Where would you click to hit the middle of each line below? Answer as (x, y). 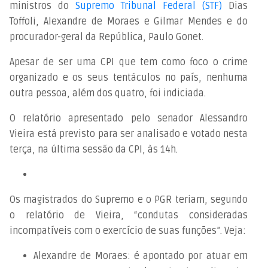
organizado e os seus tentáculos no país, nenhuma (129, 77)
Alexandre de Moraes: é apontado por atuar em (141, 256)
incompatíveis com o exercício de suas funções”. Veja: (128, 231)
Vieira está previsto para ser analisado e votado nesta (129, 134)
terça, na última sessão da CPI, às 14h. (94, 149)
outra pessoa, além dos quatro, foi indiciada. (108, 93)
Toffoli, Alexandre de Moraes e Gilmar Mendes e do (129, 21)
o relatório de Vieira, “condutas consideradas (129, 215)
